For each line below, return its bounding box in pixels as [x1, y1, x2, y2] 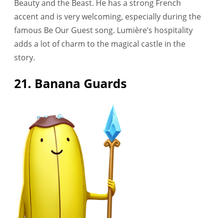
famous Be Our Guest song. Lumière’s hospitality [14, 24, 193, 36]
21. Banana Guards [14, 74, 127, 91]
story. [14, 52, 35, 63]
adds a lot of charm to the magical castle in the [14, 38, 185, 49]
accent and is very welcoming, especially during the [14, 11, 201, 22]
